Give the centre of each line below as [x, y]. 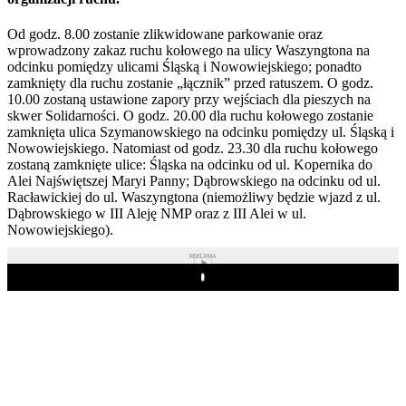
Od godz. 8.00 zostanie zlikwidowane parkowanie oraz [165, 34]
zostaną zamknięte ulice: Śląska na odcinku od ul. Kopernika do [190, 164]
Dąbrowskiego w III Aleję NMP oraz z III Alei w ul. [157, 213]
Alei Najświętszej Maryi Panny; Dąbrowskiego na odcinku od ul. [194, 180]
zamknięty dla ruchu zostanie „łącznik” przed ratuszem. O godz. [190, 82]
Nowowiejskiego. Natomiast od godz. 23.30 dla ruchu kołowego [193, 148]
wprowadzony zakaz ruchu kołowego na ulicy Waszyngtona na [188, 50]
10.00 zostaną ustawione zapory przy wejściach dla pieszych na [189, 99]
